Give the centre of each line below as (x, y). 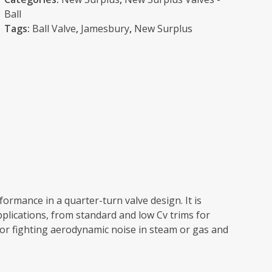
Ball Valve (54, 29)
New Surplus (164, 29)
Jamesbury (105, 29)
